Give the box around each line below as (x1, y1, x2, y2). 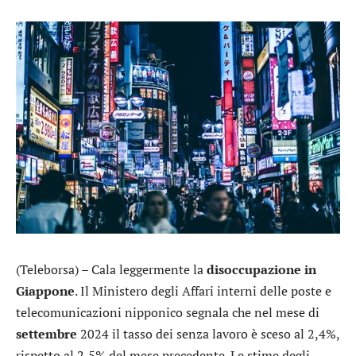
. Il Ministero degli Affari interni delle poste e (75, 281, 331, 300)
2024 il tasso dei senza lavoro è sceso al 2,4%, (77, 324, 339, 342)
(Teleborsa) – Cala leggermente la (16, 260, 207, 278)
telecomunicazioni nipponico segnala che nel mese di (16, 303, 319, 321)
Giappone (16, 281, 75, 300)
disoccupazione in (207, 260, 316, 278)
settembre (16, 324, 77, 342)
